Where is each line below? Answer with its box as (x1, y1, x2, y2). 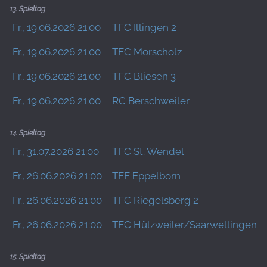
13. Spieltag (10, 5, 45, 13)
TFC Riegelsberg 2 (112, 194, 198, 206)
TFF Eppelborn (112, 170, 181, 182)
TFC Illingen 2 (112, 21, 176, 33)
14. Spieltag (10, 129, 45, 137)
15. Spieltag (10, 253, 45, 261)
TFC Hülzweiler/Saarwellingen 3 (112, 219, 265, 231)
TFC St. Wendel (112, 145, 184, 157)
